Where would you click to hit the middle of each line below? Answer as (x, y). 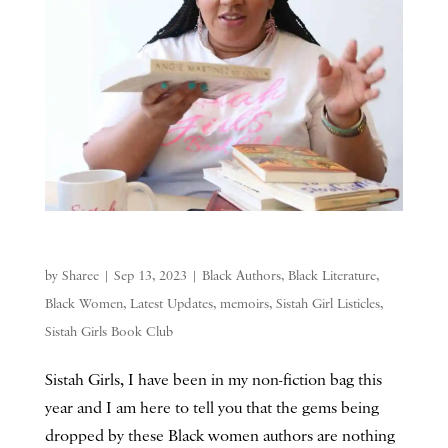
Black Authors (241, 275)
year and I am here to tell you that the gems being (211, 408)
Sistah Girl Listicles (327, 303)
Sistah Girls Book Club (108, 331)
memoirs (244, 303)
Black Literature (331, 275)
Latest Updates (171, 303)
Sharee (80, 275)
